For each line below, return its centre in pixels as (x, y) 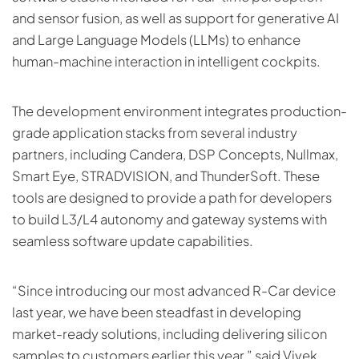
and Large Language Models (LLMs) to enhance (156, 39)
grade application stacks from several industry (155, 132)
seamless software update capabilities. (133, 240)
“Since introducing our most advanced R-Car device (174, 290)
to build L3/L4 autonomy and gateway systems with (169, 219)
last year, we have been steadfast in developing (157, 312)
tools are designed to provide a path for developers (172, 197)
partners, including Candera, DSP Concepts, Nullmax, (175, 154)
